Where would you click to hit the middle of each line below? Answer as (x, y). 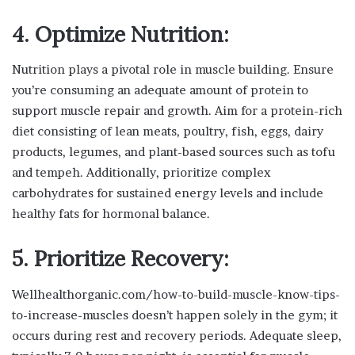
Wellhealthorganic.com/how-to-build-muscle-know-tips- (176, 294)
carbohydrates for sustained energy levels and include (168, 193)
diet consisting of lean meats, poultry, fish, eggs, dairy (168, 132)
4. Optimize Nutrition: (120, 34)
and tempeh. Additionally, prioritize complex (141, 173)
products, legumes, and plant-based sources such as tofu (174, 152)
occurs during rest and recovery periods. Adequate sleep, (177, 335)
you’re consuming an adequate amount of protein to (160, 90)
